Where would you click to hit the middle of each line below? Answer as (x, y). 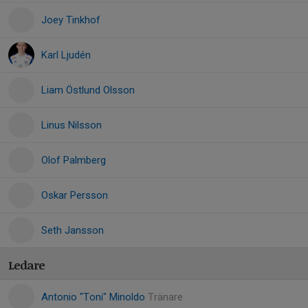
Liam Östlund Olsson (88, 90)
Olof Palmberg (74, 160)
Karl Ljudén (66, 55)
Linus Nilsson (71, 125)
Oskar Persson (75, 195)
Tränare (165, 297)
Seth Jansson (73, 230)
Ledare (26, 265)
